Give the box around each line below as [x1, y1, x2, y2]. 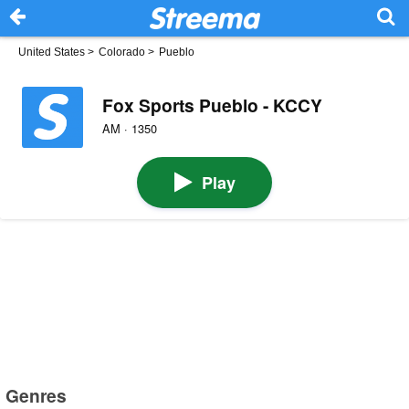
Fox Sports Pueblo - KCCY [101, 91, 322, 118]
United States [18, 46, 85, 58]
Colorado [99, 46, 145, 58]
